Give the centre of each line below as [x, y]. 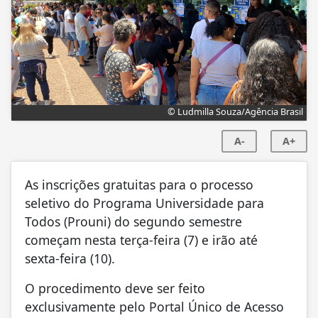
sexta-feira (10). [70, 258]
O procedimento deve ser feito [115, 288]
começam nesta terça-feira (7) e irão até [141, 240]
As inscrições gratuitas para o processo [139, 184]
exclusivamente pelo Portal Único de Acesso [154, 306]
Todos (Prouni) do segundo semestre [133, 221]
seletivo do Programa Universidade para [144, 203]
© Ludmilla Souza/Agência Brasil [235, 111]
